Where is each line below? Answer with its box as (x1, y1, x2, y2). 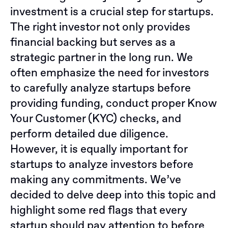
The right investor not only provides (10, 20, 190, 35)
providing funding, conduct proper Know (10, 96, 217, 111)
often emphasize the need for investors (10, 66, 209, 81)
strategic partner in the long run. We (10, 50, 193, 66)
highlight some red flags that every (10, 203, 187, 218)
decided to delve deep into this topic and (10, 188, 216, 203)
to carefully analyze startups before (10, 81, 191, 96)
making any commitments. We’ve (10, 173, 181, 188)
